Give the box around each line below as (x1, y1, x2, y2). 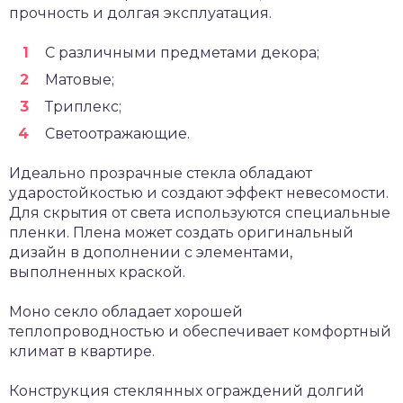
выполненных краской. (9, 264, 185, 281)
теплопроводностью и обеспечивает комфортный (9, 323, 391, 340)
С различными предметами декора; (45, 44, 319, 61)
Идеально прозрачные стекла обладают (9, 165, 312, 182)
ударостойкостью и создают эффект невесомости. (9, 184, 389, 201)
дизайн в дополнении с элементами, (9, 244, 292, 261)
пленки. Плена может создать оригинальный (9, 224, 354, 241)
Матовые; (45, 71, 114, 88)
